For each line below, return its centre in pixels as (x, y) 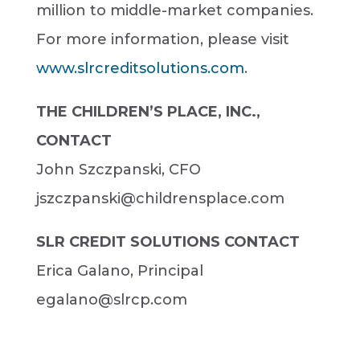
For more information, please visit (162, 39)
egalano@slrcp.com (111, 300)
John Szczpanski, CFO (118, 170)
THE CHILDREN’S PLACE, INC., (148, 112)
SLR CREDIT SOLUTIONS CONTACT (168, 242)
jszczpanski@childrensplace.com (160, 198)
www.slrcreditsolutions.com (140, 68)
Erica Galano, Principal (119, 271)
